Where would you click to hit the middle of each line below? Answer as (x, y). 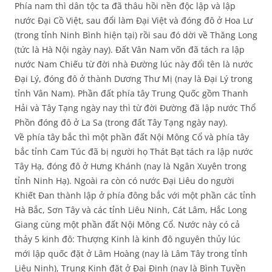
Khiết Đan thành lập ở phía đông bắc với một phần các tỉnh (135, 195)
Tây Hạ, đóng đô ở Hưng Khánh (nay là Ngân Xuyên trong (131, 166)
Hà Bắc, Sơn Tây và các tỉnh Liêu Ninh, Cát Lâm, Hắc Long (131, 210)
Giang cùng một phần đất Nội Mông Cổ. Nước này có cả (127, 225)
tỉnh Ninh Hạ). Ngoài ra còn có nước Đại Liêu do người (124, 181)
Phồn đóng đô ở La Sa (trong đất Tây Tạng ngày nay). (121, 123)
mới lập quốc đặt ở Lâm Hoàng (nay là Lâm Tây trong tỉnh (131, 254)
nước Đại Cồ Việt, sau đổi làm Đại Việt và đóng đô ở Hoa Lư (134, 21)
